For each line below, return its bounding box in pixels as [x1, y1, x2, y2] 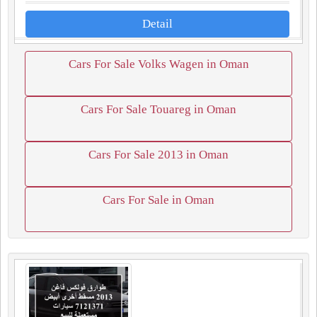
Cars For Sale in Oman [103, 193, 214, 207]
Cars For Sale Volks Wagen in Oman [68, 57, 249, 71]
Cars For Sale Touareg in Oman [81, 103, 236, 116]
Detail [142, 17, 173, 30]
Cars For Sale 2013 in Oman [88, 148, 229, 161]
